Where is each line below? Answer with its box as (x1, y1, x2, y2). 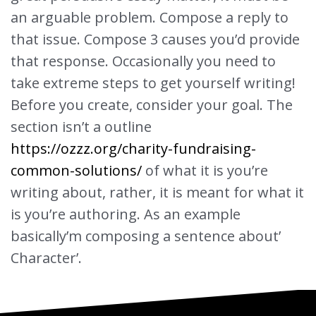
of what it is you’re (142, 161, 268, 181)
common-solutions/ (11, 161, 142, 181)
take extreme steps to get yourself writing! (11, 73, 296, 93)
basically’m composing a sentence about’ (11, 226, 281, 246)
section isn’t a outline (11, 117, 152, 137)
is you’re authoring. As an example (11, 205, 241, 224)
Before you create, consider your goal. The (11, 95, 293, 115)
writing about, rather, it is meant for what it (11, 183, 304, 202)
